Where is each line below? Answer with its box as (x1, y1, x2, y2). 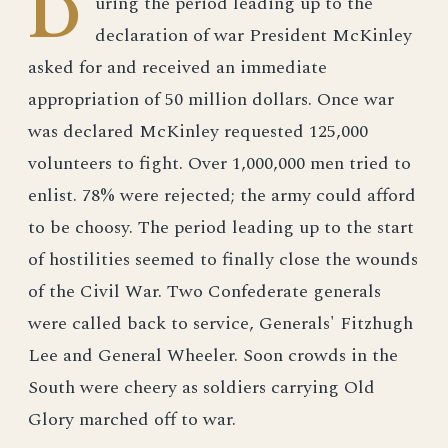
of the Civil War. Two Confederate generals (28, 278, 381, 305)
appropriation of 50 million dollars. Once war (28, 86, 394, 113)
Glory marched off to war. (28, 406, 236, 433)
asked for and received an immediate (28, 54, 327, 81)
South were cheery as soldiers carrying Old (28, 374, 375, 401)
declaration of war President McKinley (95, 22, 412, 49)
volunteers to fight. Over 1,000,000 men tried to (28, 150, 411, 177)
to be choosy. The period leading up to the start (28, 214, 414, 241)
